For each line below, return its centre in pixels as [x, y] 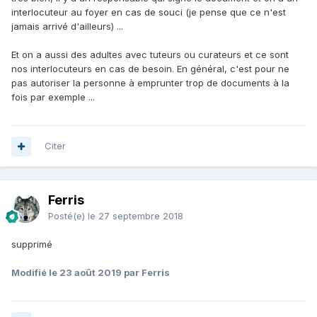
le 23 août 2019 [85, 273]
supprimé [32, 244]
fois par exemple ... [53, 97]
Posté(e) [68, 216]
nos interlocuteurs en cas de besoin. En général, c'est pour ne [150, 69]
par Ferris [146, 273]
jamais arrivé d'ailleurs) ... [67, 27]
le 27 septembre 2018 [136, 216]
